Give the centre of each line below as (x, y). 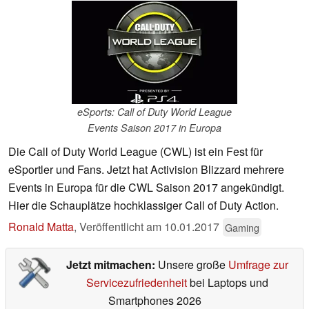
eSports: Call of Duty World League (154, 112)
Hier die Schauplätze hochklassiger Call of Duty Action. (143, 206)
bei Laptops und (227, 283)
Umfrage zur (258, 265)
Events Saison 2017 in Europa (154, 128)
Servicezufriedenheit (136, 283)
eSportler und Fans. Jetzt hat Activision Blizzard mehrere (146, 170)
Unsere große (193, 265)
